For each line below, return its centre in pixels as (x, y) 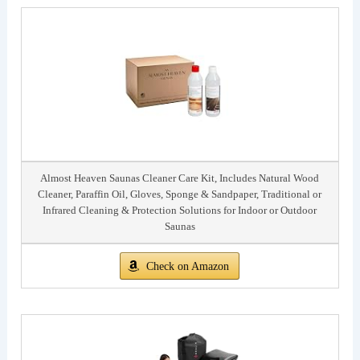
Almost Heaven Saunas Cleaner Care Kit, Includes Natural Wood (180, 178)
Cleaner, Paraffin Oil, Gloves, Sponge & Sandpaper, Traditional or (180, 194)
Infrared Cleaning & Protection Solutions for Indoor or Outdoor (180, 211)
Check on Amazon (188, 267)
